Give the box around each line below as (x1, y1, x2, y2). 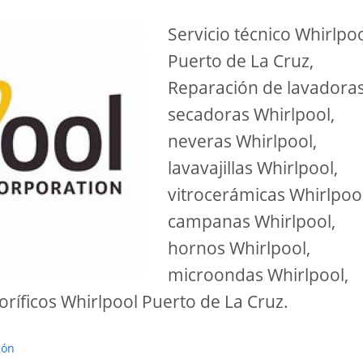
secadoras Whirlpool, (168, 102, 335, 126)
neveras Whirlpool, (168, 129, 317, 152)
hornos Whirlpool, (168, 236, 310, 259)
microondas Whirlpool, (168, 263, 348, 286)
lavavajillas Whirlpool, (168, 156, 338, 179)
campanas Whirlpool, (168, 209, 335, 233)
